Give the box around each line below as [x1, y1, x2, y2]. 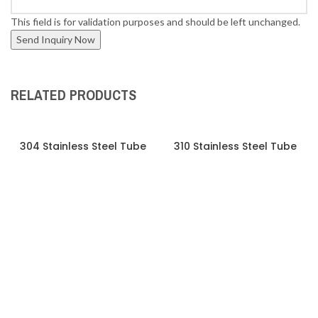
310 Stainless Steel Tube [173, 139, 297, 153]
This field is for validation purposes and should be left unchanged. [11, 16, 300, 28]
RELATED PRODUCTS [11, 85, 136, 104]
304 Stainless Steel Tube [20, 139, 146, 153]
